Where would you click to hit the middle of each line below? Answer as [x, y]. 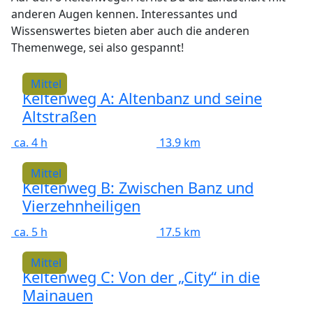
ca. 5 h [31, 232]
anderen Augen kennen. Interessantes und [124, 14]
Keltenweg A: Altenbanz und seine [142, 98]
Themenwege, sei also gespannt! [97, 48]
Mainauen [58, 295]
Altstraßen [59, 116]
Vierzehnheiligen [81, 206]
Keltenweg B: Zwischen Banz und [138, 188]
